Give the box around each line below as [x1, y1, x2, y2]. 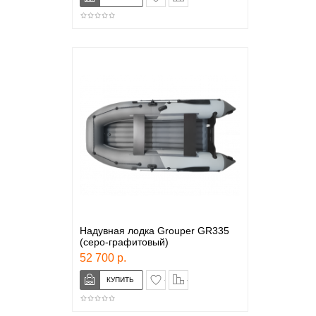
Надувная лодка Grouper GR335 [79, 225, 229, 236]
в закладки [164, 271, 212, 281]
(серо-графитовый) [79, 236, 169, 248]
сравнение [187, 271, 232, 281]
